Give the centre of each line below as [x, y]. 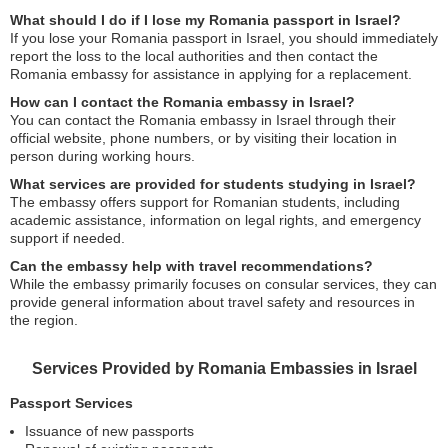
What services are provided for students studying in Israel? [213, 184]
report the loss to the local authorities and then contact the [194, 56]
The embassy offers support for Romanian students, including [205, 202]
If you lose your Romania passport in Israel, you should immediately [224, 38]
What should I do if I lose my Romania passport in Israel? [205, 20]
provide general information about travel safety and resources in [212, 302]
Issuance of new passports [109, 431]
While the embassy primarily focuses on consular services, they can [223, 284]
